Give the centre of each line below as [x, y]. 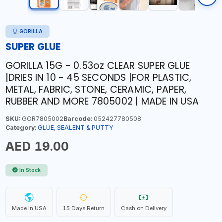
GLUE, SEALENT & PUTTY [75, 127]
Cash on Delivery [143, 208]
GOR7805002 [42, 118]
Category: [21, 127]
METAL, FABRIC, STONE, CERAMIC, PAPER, [96, 89]
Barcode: [78, 118]
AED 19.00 [37, 146]
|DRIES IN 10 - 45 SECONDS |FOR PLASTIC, [98, 77]
